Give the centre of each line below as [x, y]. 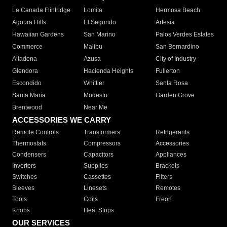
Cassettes [98, 177]
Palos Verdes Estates [184, 35]
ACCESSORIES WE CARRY [62, 120]
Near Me [96, 108]
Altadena [25, 59]
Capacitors [99, 155]
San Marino [100, 35]
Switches [25, 177]
